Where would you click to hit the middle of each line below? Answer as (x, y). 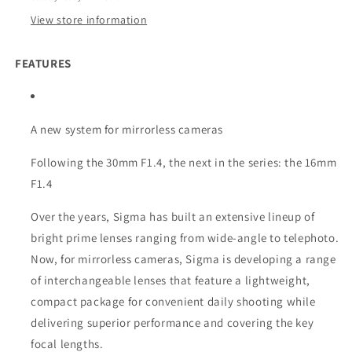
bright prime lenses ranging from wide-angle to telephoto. (185, 238)
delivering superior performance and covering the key (172, 323)
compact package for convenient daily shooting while (173, 302)
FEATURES (43, 64)
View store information (89, 20)
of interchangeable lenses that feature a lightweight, (170, 280)
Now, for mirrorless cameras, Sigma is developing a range (183, 259)
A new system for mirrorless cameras (127, 130)
